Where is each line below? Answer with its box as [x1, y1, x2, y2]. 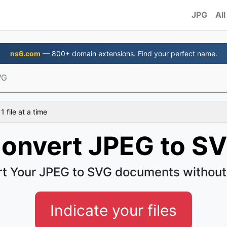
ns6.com [10, 49, 41, 58]
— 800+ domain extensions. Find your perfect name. [40, 49, 217, 58]
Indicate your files [50, 201, 177, 219]
